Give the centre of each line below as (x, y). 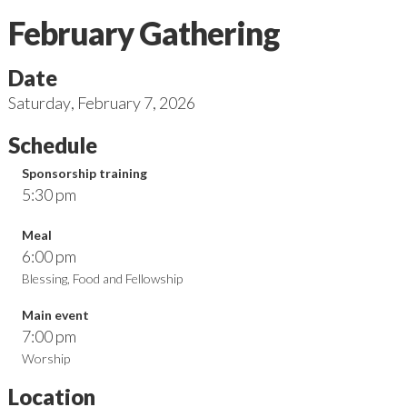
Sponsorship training (84, 173)
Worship (45, 358)
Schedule (52, 145)
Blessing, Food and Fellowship (102, 278)
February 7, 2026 (136, 103)
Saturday (39, 103)
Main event (55, 315)
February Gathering (144, 33)
